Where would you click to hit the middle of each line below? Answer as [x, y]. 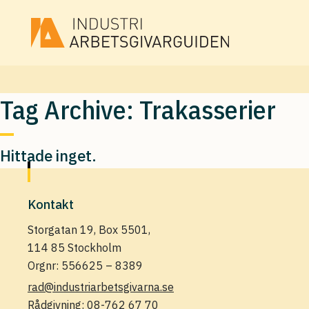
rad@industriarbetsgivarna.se [101, 287]
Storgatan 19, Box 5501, [89, 230]
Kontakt [51, 205]
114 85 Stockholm [74, 248]
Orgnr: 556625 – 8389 [85, 266]
